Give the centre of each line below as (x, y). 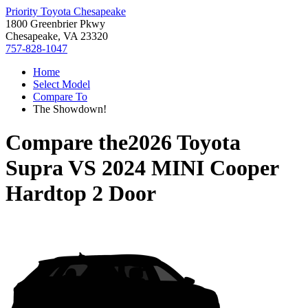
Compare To (60, 97)
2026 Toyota (184, 143)
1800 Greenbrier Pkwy (55, 24)
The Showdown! (70, 109)
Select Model (62, 84)
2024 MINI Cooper (190, 168)
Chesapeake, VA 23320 (57, 36)
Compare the (67, 143)
